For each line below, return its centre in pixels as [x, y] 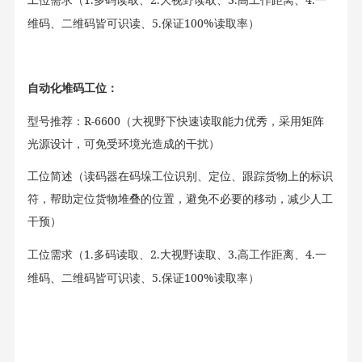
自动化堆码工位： [72, 88]
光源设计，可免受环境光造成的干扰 [118, 144]
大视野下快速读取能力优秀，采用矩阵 [227, 122]
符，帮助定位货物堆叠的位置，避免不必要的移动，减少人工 [180, 199]
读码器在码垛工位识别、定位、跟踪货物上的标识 [208, 177]
